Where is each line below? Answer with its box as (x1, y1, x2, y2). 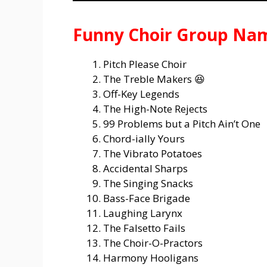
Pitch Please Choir (103, 57, 187, 71)
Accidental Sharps (103, 161, 188, 175)
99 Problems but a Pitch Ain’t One (103, 116, 260, 131)
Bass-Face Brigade (103, 191, 190, 205)
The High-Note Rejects (103, 101, 207, 116)
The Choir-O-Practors (103, 235, 203, 250)
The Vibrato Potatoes (103, 146, 202, 160)
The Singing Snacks (103, 176, 193, 190)
